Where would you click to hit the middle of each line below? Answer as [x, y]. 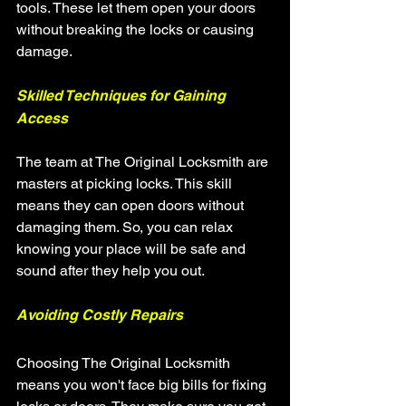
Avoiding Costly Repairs [100, 315]
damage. [44, 51]
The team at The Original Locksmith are [144, 162]
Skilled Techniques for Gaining [123, 96]
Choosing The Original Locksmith [125, 363]
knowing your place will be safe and [133, 249]
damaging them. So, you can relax [126, 227]
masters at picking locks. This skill [126, 184]
